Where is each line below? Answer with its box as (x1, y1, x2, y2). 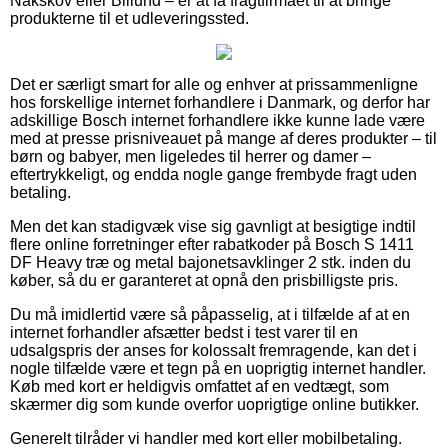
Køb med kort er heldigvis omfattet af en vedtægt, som (10, 377, 389, 395)
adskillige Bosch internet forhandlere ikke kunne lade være (10, 111, 425, 129)
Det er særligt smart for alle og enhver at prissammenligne (10, 75, 418, 93)
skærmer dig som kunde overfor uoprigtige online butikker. (10, 395, 419, 413)
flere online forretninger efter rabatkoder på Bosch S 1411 (10, 235, 414, 253)
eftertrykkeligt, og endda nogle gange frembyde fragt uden (10, 165, 417, 183)
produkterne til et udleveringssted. (10, 9, 249, 27)
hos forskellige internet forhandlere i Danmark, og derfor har (10, 93, 430, 111)
